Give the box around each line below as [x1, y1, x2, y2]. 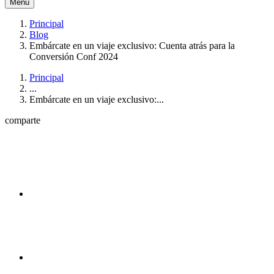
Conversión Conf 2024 [29, 51, 118, 62]
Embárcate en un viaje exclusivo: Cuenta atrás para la [29, 40, 235, 51]
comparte [5, 115, 40, 125]
